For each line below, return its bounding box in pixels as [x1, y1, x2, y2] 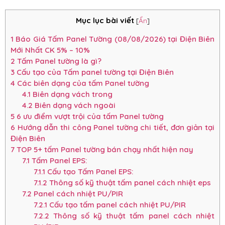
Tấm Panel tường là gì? [15, 56, 101, 66]
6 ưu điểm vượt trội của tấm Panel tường [15, 111, 164, 122]
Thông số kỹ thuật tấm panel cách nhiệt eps [47, 178, 211, 188]
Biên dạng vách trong [30, 89, 113, 99]
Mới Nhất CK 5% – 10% [11, 45, 90, 55]
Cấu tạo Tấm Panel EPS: [45, 167, 134, 177]
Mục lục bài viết [75, 16, 134, 25]
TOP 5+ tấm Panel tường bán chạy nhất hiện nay [15, 145, 193, 155]
